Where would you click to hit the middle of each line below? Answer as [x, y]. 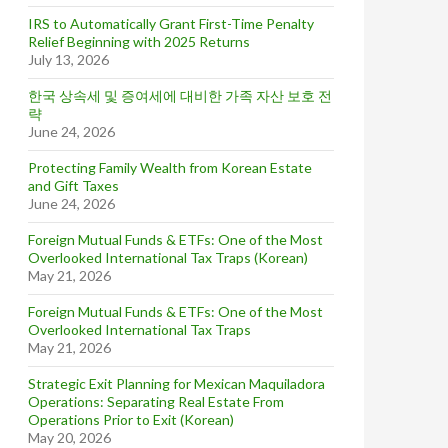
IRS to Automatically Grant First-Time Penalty [171, 23]
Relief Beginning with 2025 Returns [139, 41]
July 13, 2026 [68, 59]
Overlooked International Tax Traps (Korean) [168, 257]
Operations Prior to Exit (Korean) [131, 419]
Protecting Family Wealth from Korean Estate [170, 167]
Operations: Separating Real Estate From [156, 401]
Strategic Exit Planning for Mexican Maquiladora [176, 383]
